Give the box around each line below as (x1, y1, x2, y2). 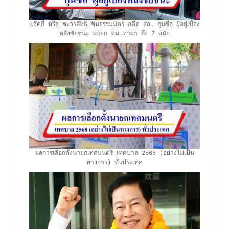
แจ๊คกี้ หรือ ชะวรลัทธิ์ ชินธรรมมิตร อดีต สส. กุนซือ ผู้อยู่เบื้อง (29, 20, 200, 28)
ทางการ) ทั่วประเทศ (86, 158, 143, 166)
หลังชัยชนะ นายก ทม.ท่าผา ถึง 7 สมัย (59, 30, 170, 37)
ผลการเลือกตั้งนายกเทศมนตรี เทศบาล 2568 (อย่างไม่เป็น (35, 149, 194, 157)
